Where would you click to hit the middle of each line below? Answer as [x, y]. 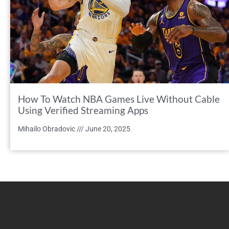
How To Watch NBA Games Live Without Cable [119, 99]
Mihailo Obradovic [47, 129]
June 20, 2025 [107, 129]
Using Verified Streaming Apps [83, 110]
